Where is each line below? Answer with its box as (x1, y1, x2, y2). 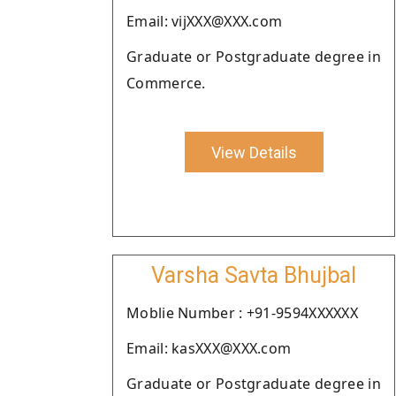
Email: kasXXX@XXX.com (126, 339, 292, 358)
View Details (210, 142, 297, 162)
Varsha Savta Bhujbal (151, 263, 356, 288)
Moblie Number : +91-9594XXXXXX (126, 303, 358, 323)
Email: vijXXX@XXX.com (126, 11, 283, 31)
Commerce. (126, 73, 206, 93)
